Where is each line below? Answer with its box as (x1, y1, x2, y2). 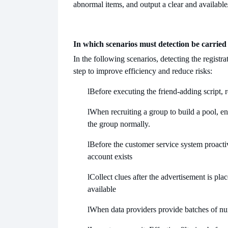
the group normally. (88, 120, 150, 129)
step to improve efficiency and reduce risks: (73, 67, 212, 76)
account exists (88, 152, 132, 161)
